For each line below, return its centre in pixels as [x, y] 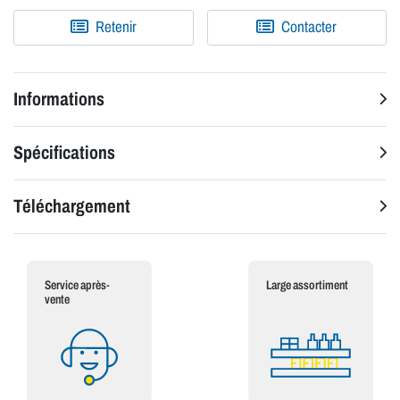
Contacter [308, 28]
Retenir [116, 28]
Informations [59, 100]
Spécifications [64, 153]
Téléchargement [72, 207]
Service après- [77, 286]
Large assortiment [307, 286]
